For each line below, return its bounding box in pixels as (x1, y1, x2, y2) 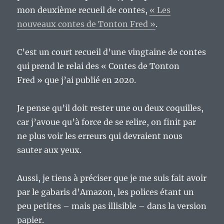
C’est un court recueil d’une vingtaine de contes (17, 46, 206, 57)
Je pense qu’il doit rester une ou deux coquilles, (17, 102, 204, 113)
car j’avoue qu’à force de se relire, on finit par (17, 116, 196, 127)
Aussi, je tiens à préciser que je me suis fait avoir (17, 172, 207, 183)
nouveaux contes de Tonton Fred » (17, 18, 156, 29)
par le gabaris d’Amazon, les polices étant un (17, 186, 194, 197)
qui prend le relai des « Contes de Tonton (17, 60, 180, 71)
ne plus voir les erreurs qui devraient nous (17, 130, 183, 141)
